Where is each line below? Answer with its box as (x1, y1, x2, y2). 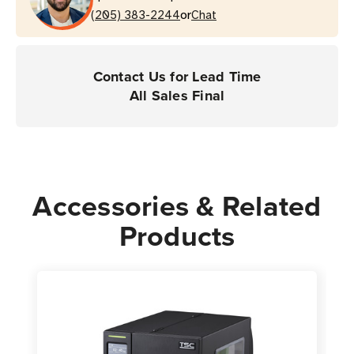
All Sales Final (129, 85, 225, 107)
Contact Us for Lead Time (92, 66, 262, 88)
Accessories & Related (32, 185, 322, 227)
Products (119, 215, 235, 257)
